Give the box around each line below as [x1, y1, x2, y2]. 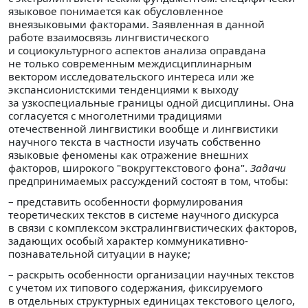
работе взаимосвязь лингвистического [8, 30, 209, 44]
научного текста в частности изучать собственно [8, 134, 261, 148]
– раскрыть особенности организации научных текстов [8, 267, 294, 282]
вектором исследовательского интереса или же [8, 69, 254, 83]
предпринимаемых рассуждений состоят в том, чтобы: [8, 173, 288, 188]
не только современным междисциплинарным [8, 56, 252, 70]
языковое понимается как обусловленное [8, 3, 223, 18]
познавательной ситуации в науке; [8, 247, 190, 261]
